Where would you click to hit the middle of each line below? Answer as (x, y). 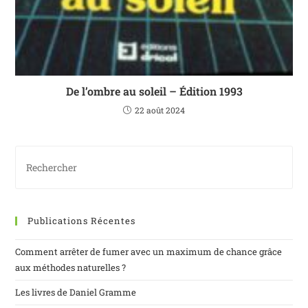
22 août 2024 (160, 110)
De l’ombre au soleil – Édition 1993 (154, 91)
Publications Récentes (82, 221)
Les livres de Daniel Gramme (76, 293)
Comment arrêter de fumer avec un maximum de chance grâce (149, 252)
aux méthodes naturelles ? (71, 268)
